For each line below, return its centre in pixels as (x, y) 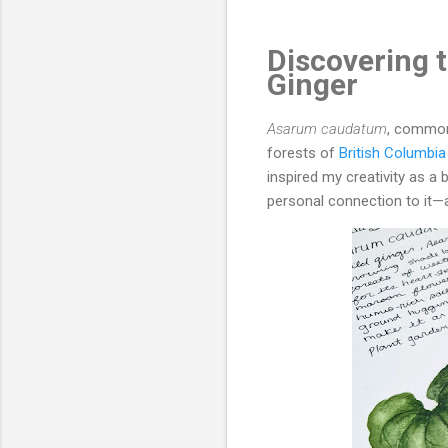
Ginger (312, 84)
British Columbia (392, 152)
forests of (303, 152)
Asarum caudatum (327, 128)
